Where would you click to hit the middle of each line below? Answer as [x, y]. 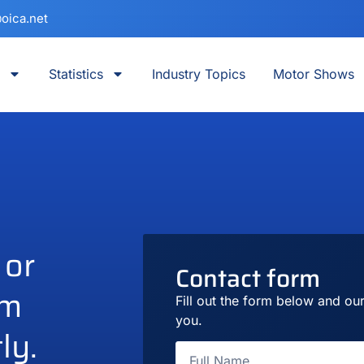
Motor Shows [313, 74]
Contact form [248, 278]
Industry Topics [198, 74]
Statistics [76, 74]
